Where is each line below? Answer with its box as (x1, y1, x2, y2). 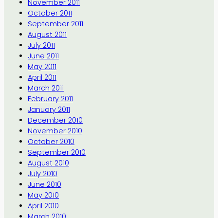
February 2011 (27, 93, 73, 104)
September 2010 (27, 147, 86, 157)
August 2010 (27, 158, 69, 168)
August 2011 (27, 29, 67, 39)
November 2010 (27, 126, 82, 136)
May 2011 (27, 61, 56, 72)
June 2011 (27, 51, 59, 61)
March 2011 (27, 83, 64, 93)
